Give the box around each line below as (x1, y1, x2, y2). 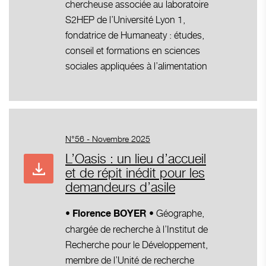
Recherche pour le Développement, (65, 239, 208, 251)
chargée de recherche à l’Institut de (65, 223, 208, 235)
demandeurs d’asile (65, 179, 175, 195)
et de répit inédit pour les (65, 164, 205, 180)
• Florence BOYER (65, 208, 147, 219)
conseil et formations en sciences (65, 45, 200, 56)
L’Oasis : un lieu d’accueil (65, 150, 206, 166)
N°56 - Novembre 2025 (65, 133, 150, 144)
